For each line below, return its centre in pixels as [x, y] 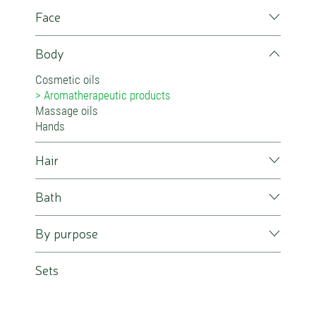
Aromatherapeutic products [107, 95]
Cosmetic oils [68, 80]
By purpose [67, 233]
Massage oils [67, 111]
